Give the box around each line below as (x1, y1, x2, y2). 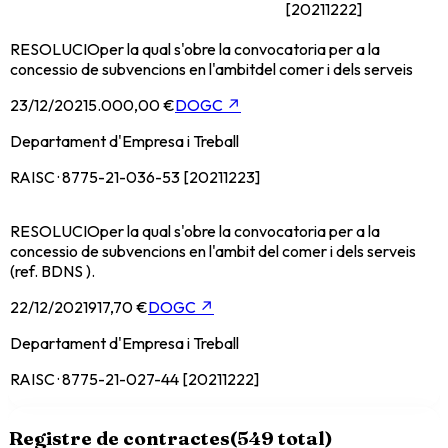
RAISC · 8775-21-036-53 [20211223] (10, 167, 260, 188)
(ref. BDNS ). (10, 261, 95, 282)
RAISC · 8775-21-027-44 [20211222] (10, 369, 259, 390)
